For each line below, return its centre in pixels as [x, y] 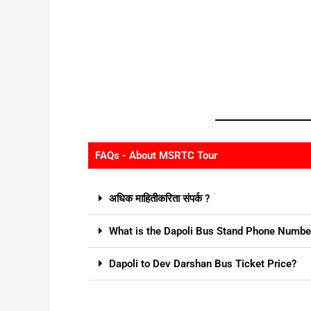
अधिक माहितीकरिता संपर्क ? [159, 199]
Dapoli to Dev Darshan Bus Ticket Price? [203, 264]
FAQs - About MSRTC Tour [156, 156]
